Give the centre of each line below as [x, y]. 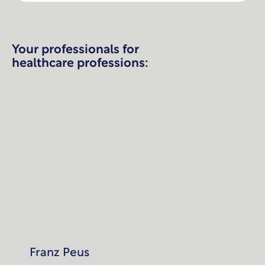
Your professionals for [75, 50]
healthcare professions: [80, 64]
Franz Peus [59, 253]
